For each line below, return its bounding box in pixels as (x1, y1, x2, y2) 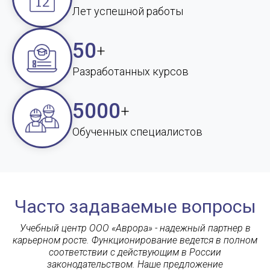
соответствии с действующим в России (49, 246, 221, 258)
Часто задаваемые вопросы (14, 196, 256, 217)
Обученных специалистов (72, 125, 202, 138)
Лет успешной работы (72, 5, 183, 17)
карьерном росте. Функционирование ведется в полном (13, 234, 257, 246)
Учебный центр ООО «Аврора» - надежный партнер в (19, 222, 251, 234)
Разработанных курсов (72, 65, 189, 78)
